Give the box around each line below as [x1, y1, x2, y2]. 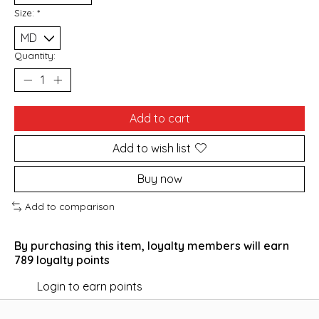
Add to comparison [24, 200, 115, 212]
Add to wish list [113, 140, 191, 155]
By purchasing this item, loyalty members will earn [14, 238, 289, 253]
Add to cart [129, 110, 190, 125]
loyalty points [33, 252, 110, 267]
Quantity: [14, 49, 56, 61]
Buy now [137, 171, 182, 186]
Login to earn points [37, 278, 142, 293]
